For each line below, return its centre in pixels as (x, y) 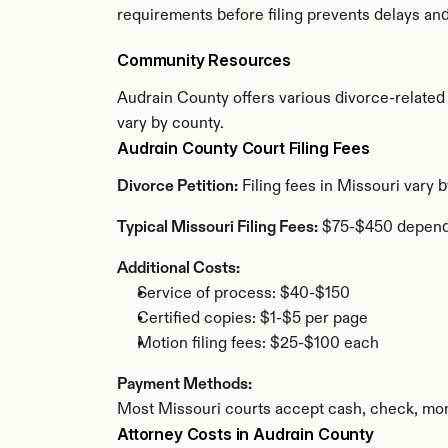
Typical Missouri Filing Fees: (217, 228)
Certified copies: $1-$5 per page (252, 319)
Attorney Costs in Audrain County (245, 434)
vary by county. (170, 124)
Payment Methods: (184, 385)
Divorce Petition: (177, 187)
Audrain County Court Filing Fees (243, 148)
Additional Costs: (178, 269)
